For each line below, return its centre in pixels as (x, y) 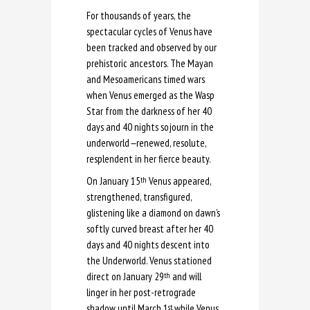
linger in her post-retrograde (141, 292)
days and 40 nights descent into (148, 244)
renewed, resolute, (171, 143)
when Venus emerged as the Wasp (151, 95)
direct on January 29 (125, 276)
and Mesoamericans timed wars (146, 79)
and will (186, 276)
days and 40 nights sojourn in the (150, 127)
